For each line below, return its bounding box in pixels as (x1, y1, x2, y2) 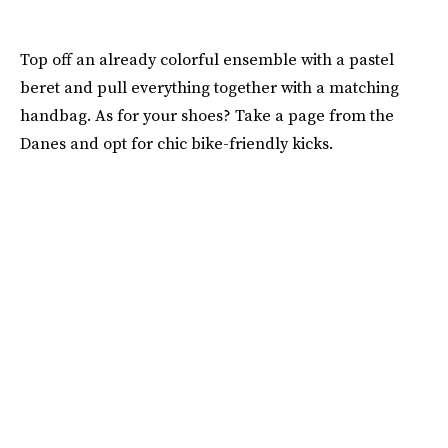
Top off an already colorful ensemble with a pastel (20, 48, 394, 71)
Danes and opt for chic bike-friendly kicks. (20, 132, 333, 155)
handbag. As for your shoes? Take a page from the (20, 104, 394, 127)
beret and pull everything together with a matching (20, 76, 399, 99)
